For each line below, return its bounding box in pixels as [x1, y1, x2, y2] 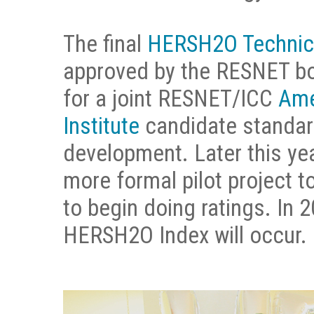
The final [63, 30, 147, 57]
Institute [63, 112, 139, 139]
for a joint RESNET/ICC [63, 85, 278, 112]
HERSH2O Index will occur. [63, 221, 307, 249]
